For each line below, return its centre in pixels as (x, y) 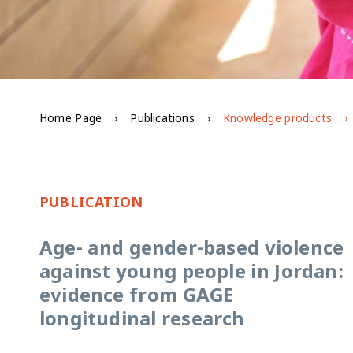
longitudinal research (142, 321)
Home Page (71, 119)
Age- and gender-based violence (192, 250)
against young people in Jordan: (192, 273)
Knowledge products (278, 119)
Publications (162, 119)
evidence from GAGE (137, 297)
